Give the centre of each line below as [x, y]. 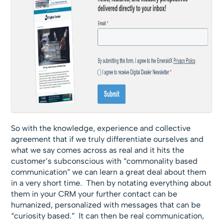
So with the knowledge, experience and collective [101, 128]
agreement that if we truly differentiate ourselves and [108, 139]
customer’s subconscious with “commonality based [105, 161]
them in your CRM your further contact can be [94, 194]
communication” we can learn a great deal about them [109, 172]
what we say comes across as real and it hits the [98, 150]
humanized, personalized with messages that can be [106, 205]
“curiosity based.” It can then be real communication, [108, 216]
